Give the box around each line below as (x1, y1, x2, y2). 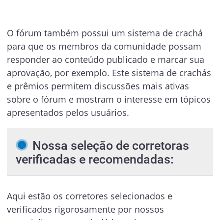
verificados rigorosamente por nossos (6, 203, 164, 215)
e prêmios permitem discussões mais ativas (6, 80, 189, 92)
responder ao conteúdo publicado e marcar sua (6, 54, 204, 66)
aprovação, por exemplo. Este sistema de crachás (6, 67, 211, 79)
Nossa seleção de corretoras (32, 138, 189, 153)
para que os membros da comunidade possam (6, 40, 201, 53)
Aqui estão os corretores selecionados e (6, 190, 172, 202)
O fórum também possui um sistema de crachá (6, 27, 203, 39)
